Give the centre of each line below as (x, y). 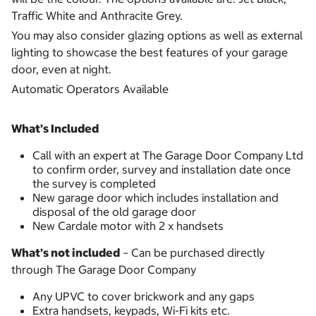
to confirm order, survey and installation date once (162, 170)
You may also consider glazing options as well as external (157, 36)
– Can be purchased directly (192, 253)
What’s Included (55, 129)
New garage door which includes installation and (156, 198)
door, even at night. (61, 69)
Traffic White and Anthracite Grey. (97, 16)
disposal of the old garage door (114, 212)
